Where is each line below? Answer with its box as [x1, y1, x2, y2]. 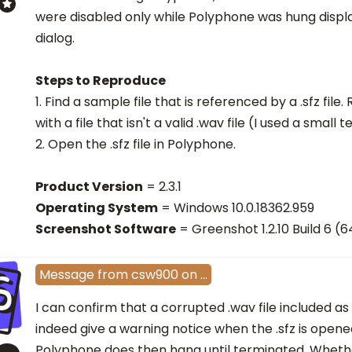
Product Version [35, 178, 143, 196]
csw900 [131, 266, 178, 284]
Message [39, 266, 94, 284]
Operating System [35, 199, 158, 218]
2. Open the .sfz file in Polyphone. [35, 135, 236, 154]
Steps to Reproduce [35, 71, 166, 90]
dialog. [35, 29, 75, 48]
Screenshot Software [35, 220, 176, 239]
